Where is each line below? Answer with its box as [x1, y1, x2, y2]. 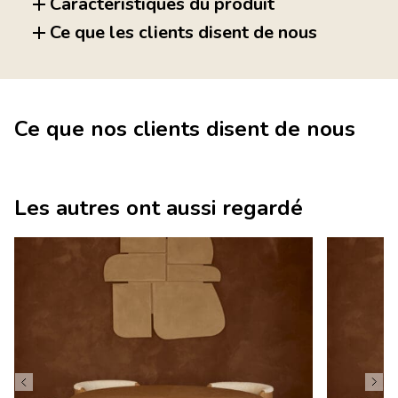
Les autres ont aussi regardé [14, 194, 303, 223]
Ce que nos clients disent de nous [14, 115, 355, 144]
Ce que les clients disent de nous [50, 20, 317, 45]
